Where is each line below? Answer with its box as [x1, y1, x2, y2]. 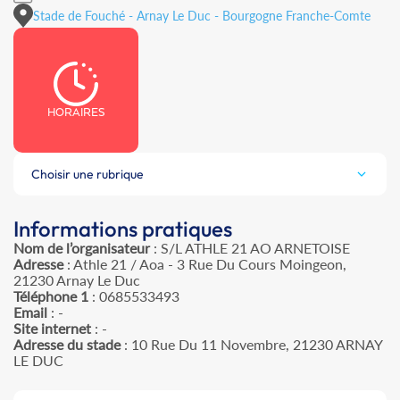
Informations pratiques [13, 215, 232, 243]
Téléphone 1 [13, 287, 88, 305]
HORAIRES [46, 105, 105, 120]
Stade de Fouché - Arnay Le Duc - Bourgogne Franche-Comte [33, 7, 371, 23]
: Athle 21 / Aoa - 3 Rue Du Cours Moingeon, [63, 255, 346, 273]
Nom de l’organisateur [13, 239, 150, 257]
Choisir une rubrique [31, 166, 144, 183]
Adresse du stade [13, 336, 121, 354]
